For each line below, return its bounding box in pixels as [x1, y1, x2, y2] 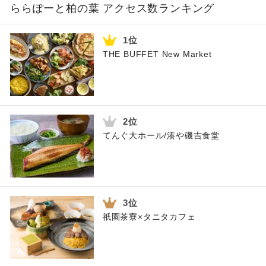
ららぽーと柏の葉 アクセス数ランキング [10, 2, 215, 15]
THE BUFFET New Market [102, 49, 212, 59]
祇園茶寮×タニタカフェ [102, 212, 196, 222]
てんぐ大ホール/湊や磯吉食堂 [102, 131, 220, 141]
